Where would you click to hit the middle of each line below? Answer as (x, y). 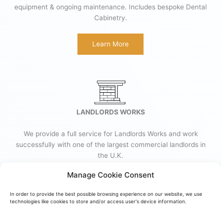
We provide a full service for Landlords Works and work (110, 133)
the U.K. (110, 155)
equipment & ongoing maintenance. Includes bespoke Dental (110, 7)
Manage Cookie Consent (110, 175)
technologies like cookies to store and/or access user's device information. (99, 201)
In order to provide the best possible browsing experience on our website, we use (106, 194)
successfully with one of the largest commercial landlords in (110, 144)
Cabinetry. (110, 18)
